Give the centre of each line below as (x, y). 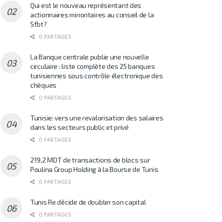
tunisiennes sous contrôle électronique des (97, 75)
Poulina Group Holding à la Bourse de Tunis (94, 169)
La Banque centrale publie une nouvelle (90, 56)
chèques (44, 85)
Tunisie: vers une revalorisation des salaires (97, 117)
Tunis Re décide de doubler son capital (88, 202)
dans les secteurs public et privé (80, 127)
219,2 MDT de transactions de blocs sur (90, 160)
